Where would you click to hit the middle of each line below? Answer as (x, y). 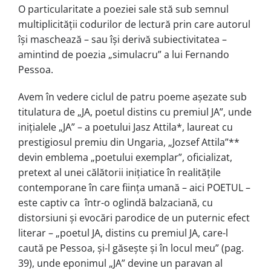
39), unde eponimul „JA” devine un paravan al (120, 263)
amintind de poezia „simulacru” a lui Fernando (124, 54)
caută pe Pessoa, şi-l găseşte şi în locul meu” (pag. (131, 248)
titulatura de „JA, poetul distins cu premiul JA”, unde (135, 112)
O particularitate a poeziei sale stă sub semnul (123, 9)
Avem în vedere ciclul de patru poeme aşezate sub (132, 96)
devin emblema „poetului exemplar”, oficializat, (125, 157)
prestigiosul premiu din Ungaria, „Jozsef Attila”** (129, 142)
